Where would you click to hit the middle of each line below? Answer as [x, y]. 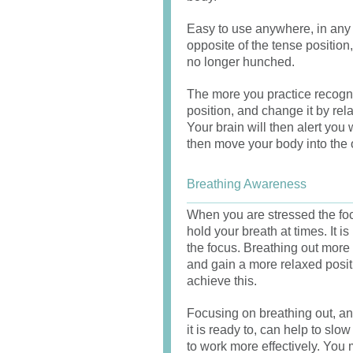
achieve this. [222, 281]
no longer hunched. [241, 62]
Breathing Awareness [247, 184]
